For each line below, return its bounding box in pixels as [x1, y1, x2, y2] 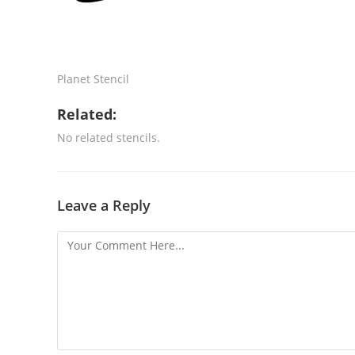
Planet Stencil [57, 71, 129, 86]
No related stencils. [57, 130, 160, 145]
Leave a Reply [57, 196, 151, 215]
